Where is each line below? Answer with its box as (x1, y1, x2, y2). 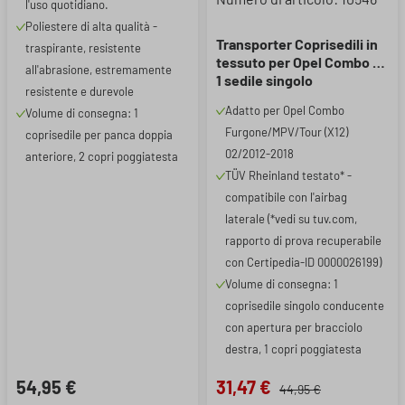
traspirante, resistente (25, 41, 141, 55)
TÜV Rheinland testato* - (225, 168, 352, 183)
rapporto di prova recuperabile (225, 233, 381, 248)
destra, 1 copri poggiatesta (225, 342, 362, 356)
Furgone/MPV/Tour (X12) (225, 125, 348, 139)
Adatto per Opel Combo (225, 103, 344, 118)
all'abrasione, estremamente (25, 62, 172, 77)
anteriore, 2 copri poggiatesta (25, 149, 178, 164)
